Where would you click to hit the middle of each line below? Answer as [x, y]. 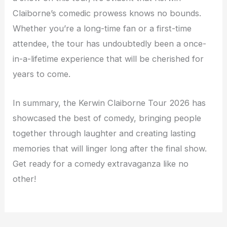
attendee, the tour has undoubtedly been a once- [110, 44]
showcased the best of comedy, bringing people [107, 118]
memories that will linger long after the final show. [110, 148]
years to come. [42, 74]
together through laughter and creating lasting [104, 133]
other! [25, 179]
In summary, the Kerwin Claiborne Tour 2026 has [109, 103]
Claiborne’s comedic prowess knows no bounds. [107, 13]
